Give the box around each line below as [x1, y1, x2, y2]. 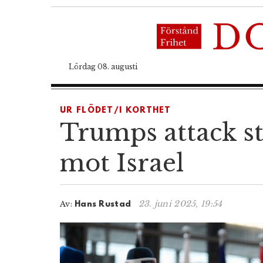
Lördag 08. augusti [69, 62, 137, 71]
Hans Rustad [74, 199, 134, 210]
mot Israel [60, 148, 184, 178]
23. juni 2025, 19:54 [138, 198, 222, 209]
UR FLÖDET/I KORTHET [60, 105, 171, 116]
